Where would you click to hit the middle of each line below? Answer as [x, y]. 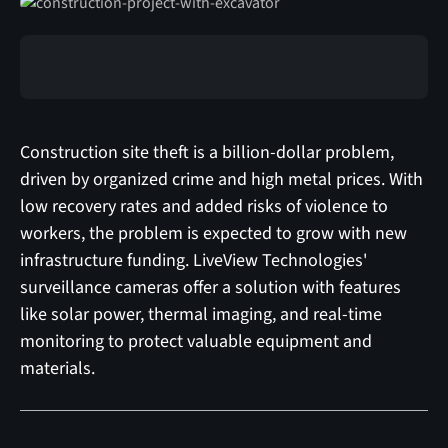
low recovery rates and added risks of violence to [203, 206]
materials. [57, 368]
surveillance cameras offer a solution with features [210, 287]
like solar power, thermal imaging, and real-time [200, 314]
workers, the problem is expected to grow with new [213, 233]
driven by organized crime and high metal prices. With [221, 179]
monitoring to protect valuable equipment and [195, 341]
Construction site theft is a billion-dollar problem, [206, 152]
